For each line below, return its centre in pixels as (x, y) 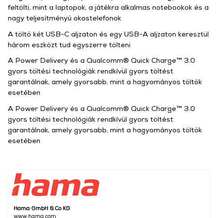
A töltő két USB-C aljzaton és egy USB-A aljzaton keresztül (108, 34)
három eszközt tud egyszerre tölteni (69, 44)
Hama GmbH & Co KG (42, 208)
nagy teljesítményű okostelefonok (64, 18)
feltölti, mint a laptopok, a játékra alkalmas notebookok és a (108, 7)
